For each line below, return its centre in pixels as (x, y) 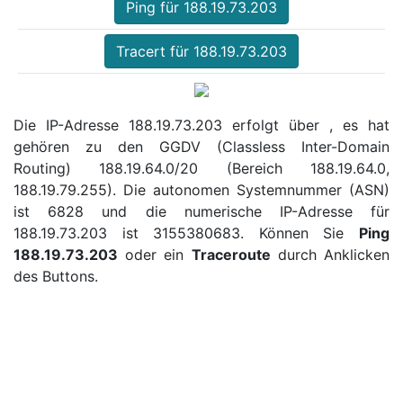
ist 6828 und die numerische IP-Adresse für (201, 211)
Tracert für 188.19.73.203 (201, 51)
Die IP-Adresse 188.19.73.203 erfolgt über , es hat (201, 125)
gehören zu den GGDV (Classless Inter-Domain (201, 146)
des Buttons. (56, 276)
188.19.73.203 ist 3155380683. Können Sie (186, 233)
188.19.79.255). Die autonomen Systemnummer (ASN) (201, 189)
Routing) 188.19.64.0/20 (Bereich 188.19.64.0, (201, 168)
